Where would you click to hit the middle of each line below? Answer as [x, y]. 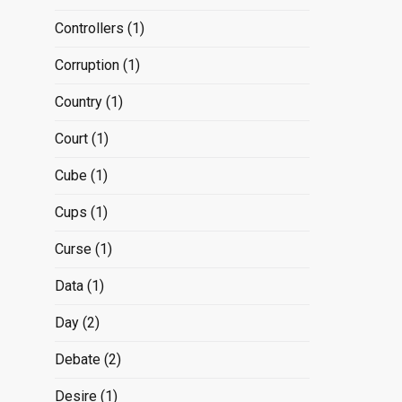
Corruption [87, 65]
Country [78, 101]
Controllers [89, 28]
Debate [77, 359]
